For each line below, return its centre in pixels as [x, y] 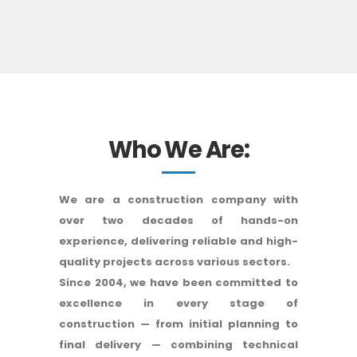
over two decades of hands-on [178, 221]
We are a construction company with [178, 200]
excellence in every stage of [178, 304]
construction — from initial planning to [178, 324]
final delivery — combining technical [178, 345]
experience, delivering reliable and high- [178, 241]
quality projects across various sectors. [175, 262]
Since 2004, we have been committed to [178, 283]
